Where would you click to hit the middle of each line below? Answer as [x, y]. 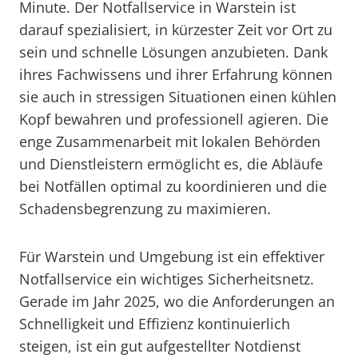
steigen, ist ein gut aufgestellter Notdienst [160, 346]
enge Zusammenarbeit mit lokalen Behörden [170, 141]
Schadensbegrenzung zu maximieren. [145, 209]
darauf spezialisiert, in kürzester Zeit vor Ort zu [176, 30]
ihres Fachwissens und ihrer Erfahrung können [176, 74]
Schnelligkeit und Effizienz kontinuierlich [155, 324]
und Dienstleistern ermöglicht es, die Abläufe [171, 164]
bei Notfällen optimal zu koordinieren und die [173, 186]
